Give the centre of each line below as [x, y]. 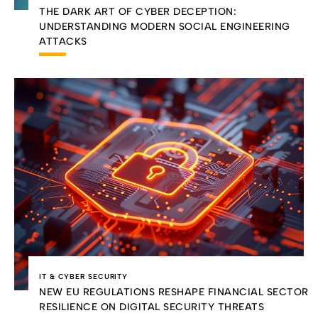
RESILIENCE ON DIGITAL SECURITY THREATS [152, 307]
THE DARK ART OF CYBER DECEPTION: [138, 12]
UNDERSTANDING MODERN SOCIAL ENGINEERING [165, 27]
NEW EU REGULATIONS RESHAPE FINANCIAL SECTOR [174, 292]
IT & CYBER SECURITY [84, 276]
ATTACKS [63, 42]
